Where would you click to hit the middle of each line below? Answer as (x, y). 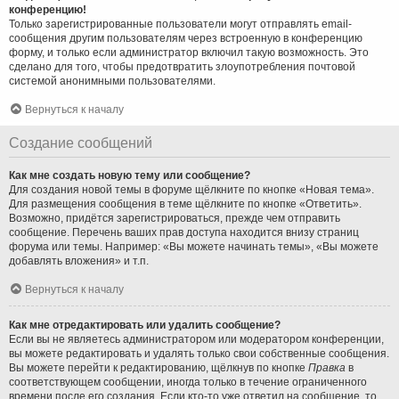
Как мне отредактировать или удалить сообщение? (145, 325)
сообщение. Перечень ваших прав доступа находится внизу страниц (184, 232)
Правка (327, 367)
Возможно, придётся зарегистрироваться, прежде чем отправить (175, 218)
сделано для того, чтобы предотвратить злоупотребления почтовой (182, 66)
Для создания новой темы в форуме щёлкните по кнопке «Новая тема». (191, 189)
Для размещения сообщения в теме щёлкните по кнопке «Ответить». (185, 204)
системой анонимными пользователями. (112, 81)
